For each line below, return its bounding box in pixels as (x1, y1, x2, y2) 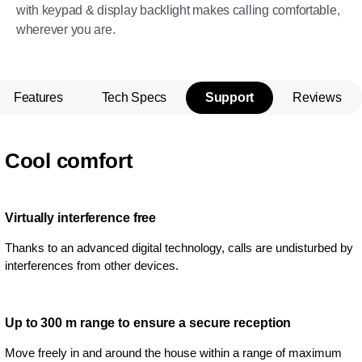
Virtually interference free (5, 211, 157, 225)
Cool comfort (5, 149, 133, 173)
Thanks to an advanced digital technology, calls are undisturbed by (5, 241, 353, 255)
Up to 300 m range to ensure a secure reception (5, 316, 292, 330)
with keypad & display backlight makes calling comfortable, (16, 3, 340, 17)
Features (13, 90, 63, 104)
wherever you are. (16, 23, 116, 36)
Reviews (293, 90, 342, 104)
